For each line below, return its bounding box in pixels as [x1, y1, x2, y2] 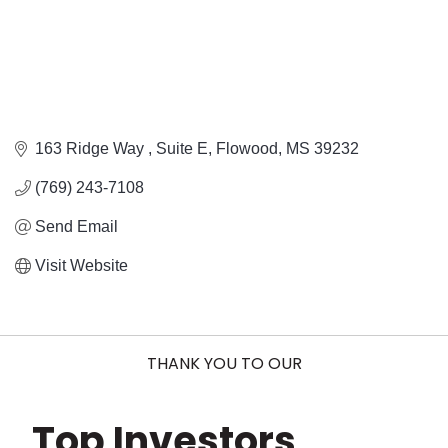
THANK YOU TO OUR [146, 352, 302, 376]
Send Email [35, 218, 118, 236]
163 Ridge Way [35, 140, 148, 158]
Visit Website [35, 257, 128, 275]
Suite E [156, 140, 208, 158]
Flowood [216, 140, 278, 158]
